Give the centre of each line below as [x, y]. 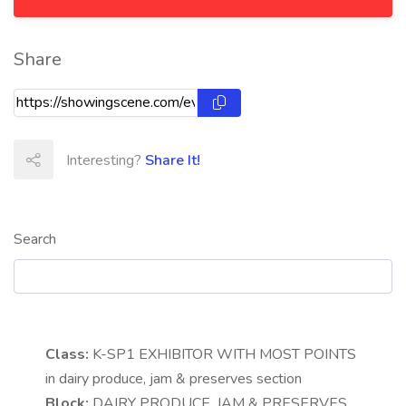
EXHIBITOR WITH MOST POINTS [247, 355]
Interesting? [106, 161]
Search [35, 240]
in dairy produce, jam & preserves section [174, 379]
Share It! [173, 161]
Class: [67, 355]
